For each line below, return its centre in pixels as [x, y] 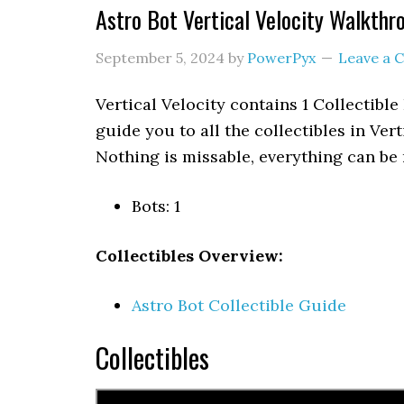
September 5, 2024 [160, 58]
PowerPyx [281, 58]
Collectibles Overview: [189, 256]
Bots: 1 [156, 206]
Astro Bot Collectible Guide [239, 305]
